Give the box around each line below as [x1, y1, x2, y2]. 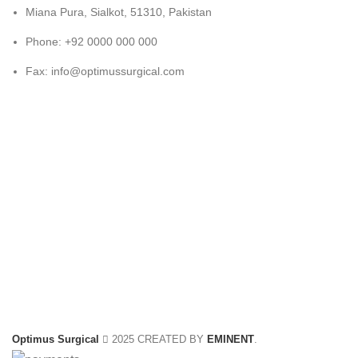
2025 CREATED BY [109, 333, 207, 346]
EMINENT [207, 333, 254, 346]
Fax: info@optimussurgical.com [26, 65, 185, 78]
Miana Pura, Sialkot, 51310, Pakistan [26, 6, 212, 19]
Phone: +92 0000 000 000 [26, 35, 157, 49]
